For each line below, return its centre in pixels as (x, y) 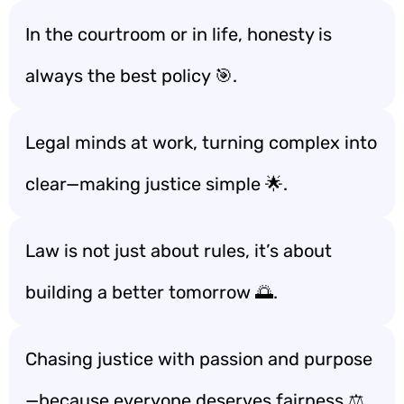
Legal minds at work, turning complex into (201, 142)
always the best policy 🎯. (131, 76)
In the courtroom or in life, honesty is (179, 34)
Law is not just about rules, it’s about (179, 251)
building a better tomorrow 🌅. (151, 292)
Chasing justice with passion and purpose (199, 359)
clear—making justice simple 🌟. (156, 184)
